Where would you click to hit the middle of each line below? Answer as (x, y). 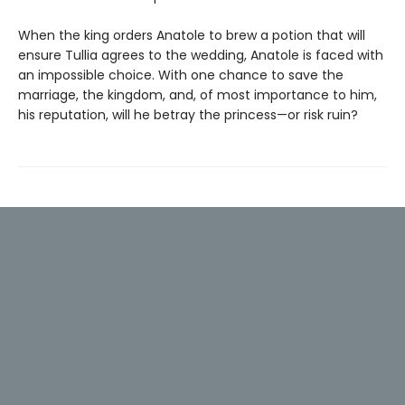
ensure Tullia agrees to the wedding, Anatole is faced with (201, 55)
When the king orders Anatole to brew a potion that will (192, 35)
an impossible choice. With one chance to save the (181, 75)
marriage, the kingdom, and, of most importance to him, (198, 94)
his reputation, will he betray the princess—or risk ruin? (188, 114)
